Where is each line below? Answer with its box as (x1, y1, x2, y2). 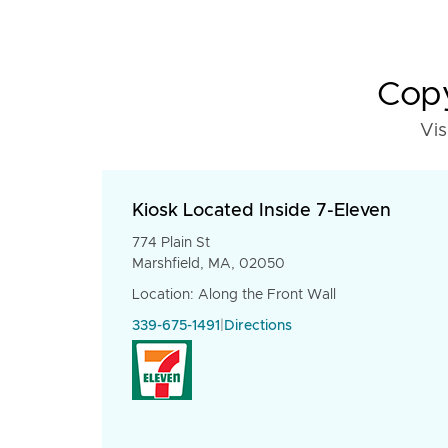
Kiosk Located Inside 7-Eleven (132, 202, 391, 220)
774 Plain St (132, 236, 210, 250)
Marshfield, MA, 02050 (132, 257, 285, 271)
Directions (224, 319, 292, 333)
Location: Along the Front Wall (132, 288, 336, 302)
